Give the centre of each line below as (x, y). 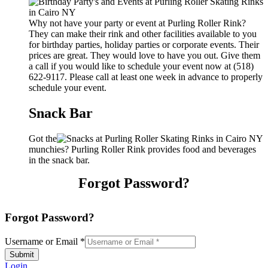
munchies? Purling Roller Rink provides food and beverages (142, 149)
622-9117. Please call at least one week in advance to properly (146, 77)
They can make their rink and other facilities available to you (143, 33)
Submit (22, 255)
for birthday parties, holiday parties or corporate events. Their (144, 44)
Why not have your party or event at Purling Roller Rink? (137, 23)
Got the (43, 138)
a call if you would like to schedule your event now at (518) (141, 66)
